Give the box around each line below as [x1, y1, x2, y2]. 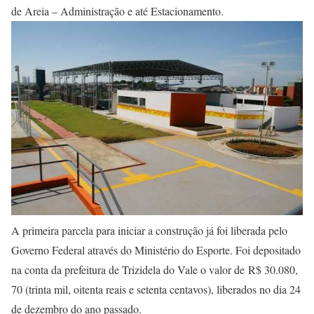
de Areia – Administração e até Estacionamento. [11, 3, 224, 18]
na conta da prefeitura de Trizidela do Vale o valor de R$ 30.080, [11, 261, 298, 277]
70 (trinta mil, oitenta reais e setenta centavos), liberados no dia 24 [11, 281, 301, 296]
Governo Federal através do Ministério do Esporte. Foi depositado [11, 242, 301, 257]
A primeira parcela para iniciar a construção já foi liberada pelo [11, 222, 287, 238]
